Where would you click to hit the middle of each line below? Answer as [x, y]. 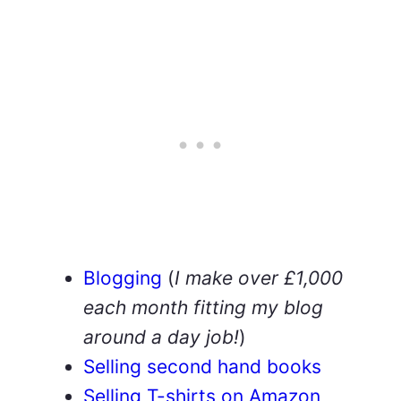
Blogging [123, 277]
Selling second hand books [202, 366]
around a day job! [161, 337]
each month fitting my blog [203, 307]
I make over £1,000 [259, 277]
